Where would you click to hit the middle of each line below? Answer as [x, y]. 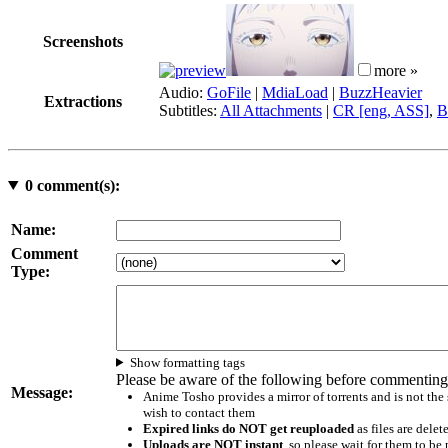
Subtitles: [189, 110]
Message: [42, 392]
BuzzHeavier [380, 92]
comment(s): [76, 185]
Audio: [183, 92]
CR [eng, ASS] [381, 110]
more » [396, 70]
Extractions [83, 101]
